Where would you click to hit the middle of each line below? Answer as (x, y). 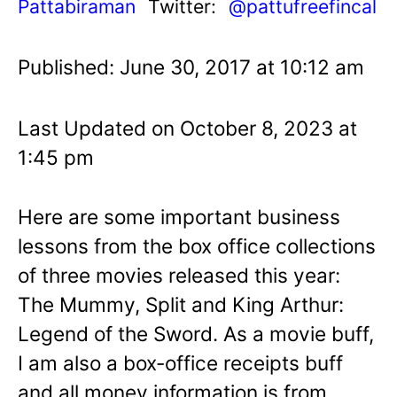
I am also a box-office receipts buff (180, 362)
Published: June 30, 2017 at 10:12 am (191, 66)
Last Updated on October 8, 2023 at (187, 128)
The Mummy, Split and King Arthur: (181, 304)
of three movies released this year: (179, 275)
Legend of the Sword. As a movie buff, (196, 333)
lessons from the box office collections (197, 245)
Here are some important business (179, 216)
